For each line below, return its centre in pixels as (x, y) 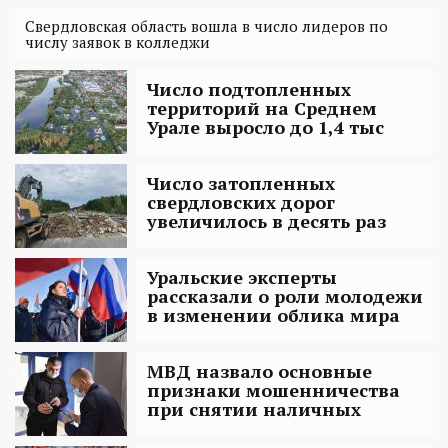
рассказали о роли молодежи (285, 295)
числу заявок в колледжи (117, 41)
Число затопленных (241, 182)
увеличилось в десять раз (266, 220)
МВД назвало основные (259, 370)
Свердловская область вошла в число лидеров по (206, 25)
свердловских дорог (241, 201)
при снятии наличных (254, 408)
